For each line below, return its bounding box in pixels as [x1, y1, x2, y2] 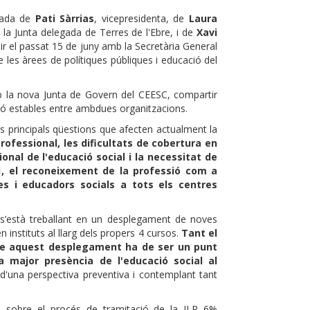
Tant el [181, 226, 218, 239]
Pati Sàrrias [35, 12, 95, 25]
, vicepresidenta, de [94, 12, 190, 25]
